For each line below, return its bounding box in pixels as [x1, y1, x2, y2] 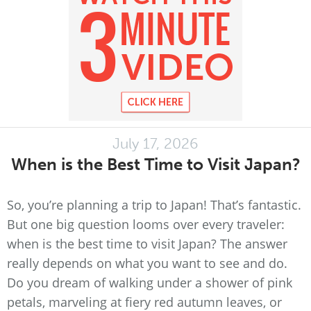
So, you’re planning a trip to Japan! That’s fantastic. [7, 196, 301, 213]
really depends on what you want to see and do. [7, 255, 287, 271]
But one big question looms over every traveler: [7, 216, 285, 233]
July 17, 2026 [112, 135, 199, 152]
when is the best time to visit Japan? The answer [7, 235, 287, 252]
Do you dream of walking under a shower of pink [7, 274, 292, 291]
